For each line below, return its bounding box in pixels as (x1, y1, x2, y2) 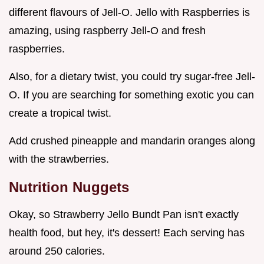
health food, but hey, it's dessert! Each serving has (9, 227, 245, 239)
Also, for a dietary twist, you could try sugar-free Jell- (9, 71, 255, 83)
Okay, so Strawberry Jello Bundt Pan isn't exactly (9, 209, 239, 221)
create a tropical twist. (9, 107, 111, 120)
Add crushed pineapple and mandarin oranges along (9, 135, 255, 147)
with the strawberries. (9, 153, 109, 166)
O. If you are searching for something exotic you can (9, 89, 254, 101)
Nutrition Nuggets (9, 179, 129, 196)
